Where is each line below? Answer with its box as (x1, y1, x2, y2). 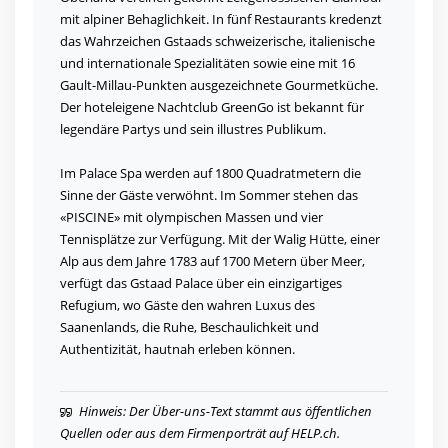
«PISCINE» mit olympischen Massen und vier (60, 208, 323, 227)
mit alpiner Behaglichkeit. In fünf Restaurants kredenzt (60, 10, 382, 29)
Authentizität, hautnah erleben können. (60, 340, 295, 359)
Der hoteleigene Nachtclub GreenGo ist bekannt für (60, 98, 364, 117)
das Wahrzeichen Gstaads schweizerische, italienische (60, 32, 375, 51)
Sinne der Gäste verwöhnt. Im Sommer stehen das (60, 186, 358, 205)
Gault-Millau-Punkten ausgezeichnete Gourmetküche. (60, 76, 378, 95)
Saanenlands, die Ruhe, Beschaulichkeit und (60, 318, 319, 337)
